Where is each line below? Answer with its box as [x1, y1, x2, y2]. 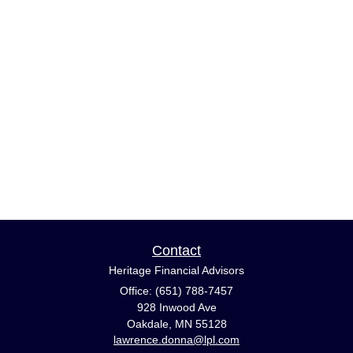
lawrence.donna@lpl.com [113, 333, 240, 346]
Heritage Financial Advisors [109, 263, 244, 277]
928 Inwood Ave [136, 300, 217, 314]
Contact [152, 242, 201, 258]
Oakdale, [126, 317, 172, 330]
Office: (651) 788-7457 [120, 284, 233, 297]
